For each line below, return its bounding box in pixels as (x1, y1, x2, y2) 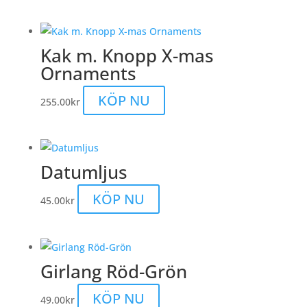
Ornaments (40, 60, 136, 86)
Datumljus (40, 160, 127, 185)
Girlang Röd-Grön (40, 258, 187, 284)
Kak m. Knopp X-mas (40, 42, 214, 68)
